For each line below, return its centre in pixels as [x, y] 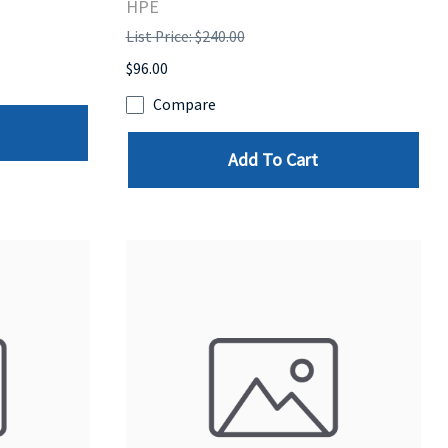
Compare [184, 105]
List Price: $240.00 [185, 36]
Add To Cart [273, 160]
